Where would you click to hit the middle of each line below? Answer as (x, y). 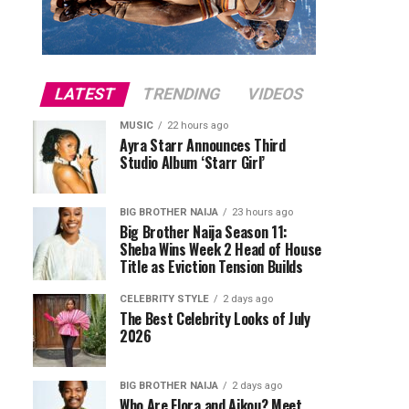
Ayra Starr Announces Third (203, 145)
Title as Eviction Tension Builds (211, 267)
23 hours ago (262, 212)
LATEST (85, 94)
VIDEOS (275, 94)
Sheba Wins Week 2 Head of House (221, 249)
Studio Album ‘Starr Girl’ (192, 163)
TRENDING (181, 94)
